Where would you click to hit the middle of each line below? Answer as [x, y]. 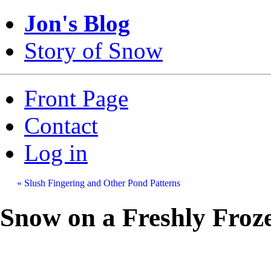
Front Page [76, 98]
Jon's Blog [77, 23]
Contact [61, 126]
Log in [56, 153]
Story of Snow [93, 51]
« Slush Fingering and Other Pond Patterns [98, 183]
